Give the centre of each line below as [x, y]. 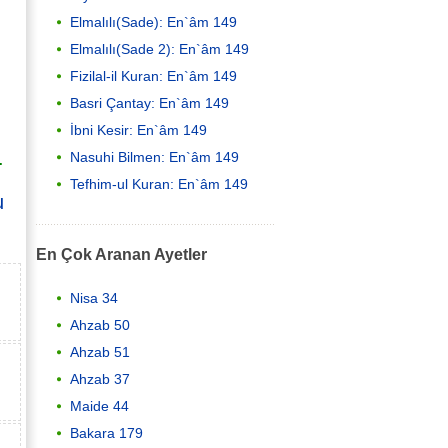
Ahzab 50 [100, 324]
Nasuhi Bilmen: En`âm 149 [154, 156]
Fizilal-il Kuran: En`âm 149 [153, 75]
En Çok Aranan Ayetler [121, 254]
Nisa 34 [94, 297]
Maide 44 [99, 405]
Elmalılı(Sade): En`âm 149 [153, 21]
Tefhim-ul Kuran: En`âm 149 [159, 183]
